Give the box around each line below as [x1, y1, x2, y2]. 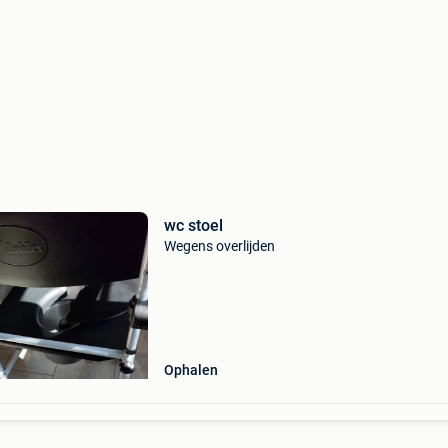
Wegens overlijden [163, 238, 275, 254]
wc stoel [163, 216, 223, 235]
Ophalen [163, 362, 218, 378]
